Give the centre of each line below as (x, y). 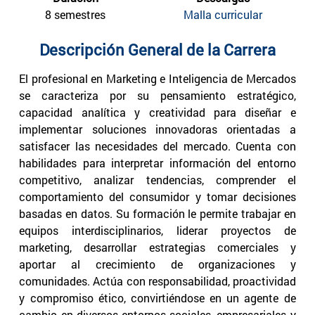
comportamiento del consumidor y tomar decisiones (157, 196)
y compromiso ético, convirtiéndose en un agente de (157, 297)
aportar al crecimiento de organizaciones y (157, 264)
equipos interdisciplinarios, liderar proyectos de (157, 230)
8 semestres (75, 15)
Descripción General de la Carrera (157, 49)
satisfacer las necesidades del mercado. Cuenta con (157, 146)
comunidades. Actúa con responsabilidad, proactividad (157, 281)
